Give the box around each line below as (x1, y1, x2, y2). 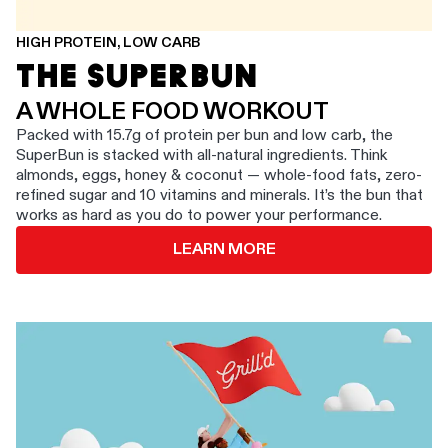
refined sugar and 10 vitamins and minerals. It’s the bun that (16, 187, 423, 204)
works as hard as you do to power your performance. (16, 207, 382, 224)
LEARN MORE (172, 241, 276, 258)
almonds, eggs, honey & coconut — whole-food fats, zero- (16, 167, 422, 184)
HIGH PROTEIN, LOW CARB (16, 35, 200, 50)
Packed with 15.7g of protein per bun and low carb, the (16, 127, 393, 144)
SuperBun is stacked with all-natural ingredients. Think (16, 147, 387, 164)
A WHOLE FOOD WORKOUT (16, 99, 329, 124)
